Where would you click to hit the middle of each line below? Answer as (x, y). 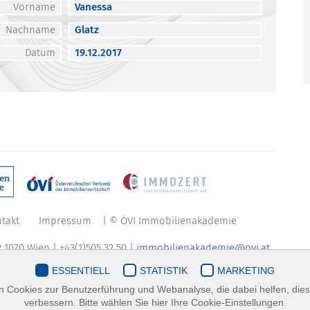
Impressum (65, 220)
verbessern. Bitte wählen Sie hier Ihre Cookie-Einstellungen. (155, 302)
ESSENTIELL (81, 271)
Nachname (31, 29)
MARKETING (246, 271)
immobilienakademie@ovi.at (203, 247)
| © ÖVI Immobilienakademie (168, 220)
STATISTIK (164, 271)
